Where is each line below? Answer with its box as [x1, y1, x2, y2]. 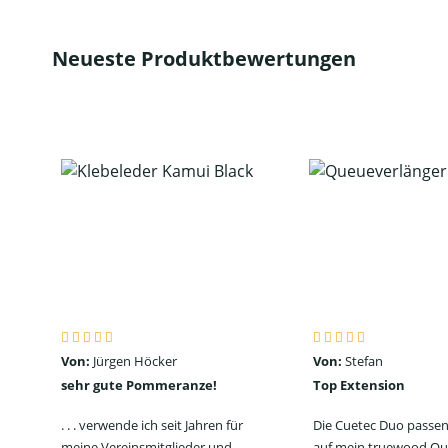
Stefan [344, 352, 383, 371]
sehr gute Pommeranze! [60, 376, 217, 395]
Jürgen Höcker [92, 352, 177, 371]
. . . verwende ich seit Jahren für [60, 416, 243, 435]
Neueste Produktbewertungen [52, 45, 356, 73]
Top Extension [312, 376, 405, 395]
